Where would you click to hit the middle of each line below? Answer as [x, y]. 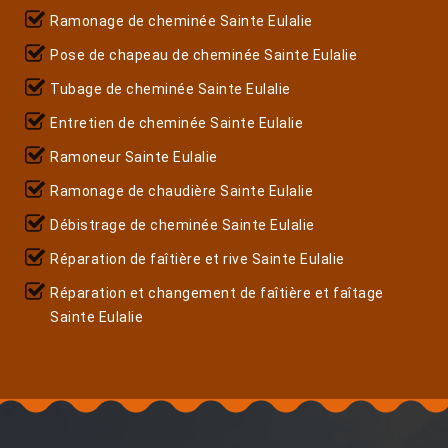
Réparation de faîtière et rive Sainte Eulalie [197, 258]
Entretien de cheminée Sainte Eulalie [176, 122]
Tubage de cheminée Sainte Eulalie [170, 88]
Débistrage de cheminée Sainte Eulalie [182, 224]
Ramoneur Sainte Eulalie [134, 156]
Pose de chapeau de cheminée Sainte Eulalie [203, 54]
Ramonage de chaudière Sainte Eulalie [181, 190]
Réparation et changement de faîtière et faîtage [217, 292]
